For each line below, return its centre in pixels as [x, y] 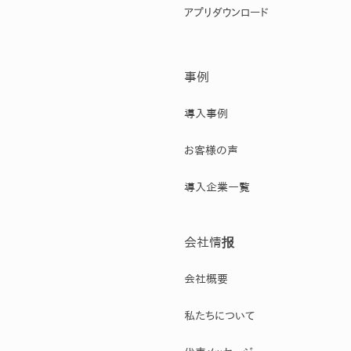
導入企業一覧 [217, 187]
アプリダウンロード [226, 12]
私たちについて [219, 315]
